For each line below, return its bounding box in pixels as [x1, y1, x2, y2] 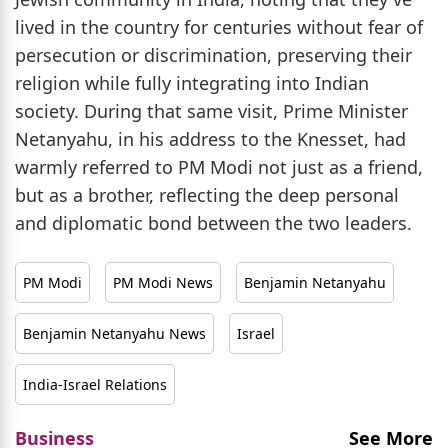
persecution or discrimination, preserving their [15, 42, 412, 67]
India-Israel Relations [23, 374, 167, 394]
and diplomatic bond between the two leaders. [15, 210, 412, 235]
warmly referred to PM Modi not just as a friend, [15, 154, 423, 179]
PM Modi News [113, 272, 213, 292]
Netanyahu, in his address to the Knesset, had [15, 126, 406, 151]
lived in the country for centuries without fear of [15, 14, 423, 39]
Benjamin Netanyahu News [23, 323, 206, 343]
